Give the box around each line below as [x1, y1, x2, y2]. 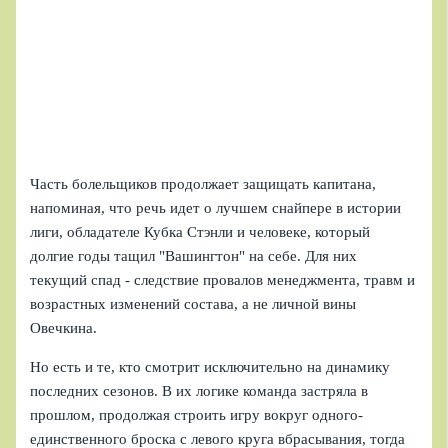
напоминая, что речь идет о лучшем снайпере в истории [30, 199, 402, 216]
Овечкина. [30, 319, 98, 336]
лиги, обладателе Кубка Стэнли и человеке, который [30, 223, 371, 240]
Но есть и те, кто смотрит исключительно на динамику [30, 358, 391, 375]
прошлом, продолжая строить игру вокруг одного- [30, 406, 364, 423]
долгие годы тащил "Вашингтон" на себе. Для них [30, 247, 358, 264]
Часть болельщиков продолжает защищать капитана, [30, 175, 377, 192]
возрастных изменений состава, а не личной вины [30, 295, 357, 312]
